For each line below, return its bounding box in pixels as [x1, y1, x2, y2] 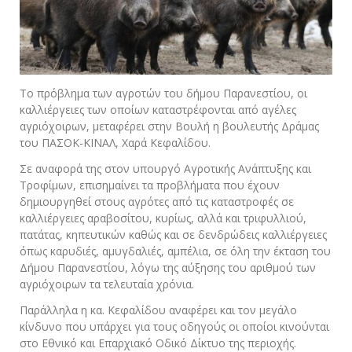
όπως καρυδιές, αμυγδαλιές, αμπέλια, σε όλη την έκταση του [20, 243, 331, 258]
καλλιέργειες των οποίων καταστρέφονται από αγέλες [20, 101, 296, 117]
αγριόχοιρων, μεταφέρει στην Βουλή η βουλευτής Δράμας [20, 118, 319, 134]
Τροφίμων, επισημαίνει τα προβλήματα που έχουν [20, 177, 280, 192]
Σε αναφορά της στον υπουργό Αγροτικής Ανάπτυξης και [20, 160, 311, 176]
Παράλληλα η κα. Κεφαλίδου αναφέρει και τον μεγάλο [20, 302, 297, 317]
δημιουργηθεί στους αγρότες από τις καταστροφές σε [20, 193, 294, 209]
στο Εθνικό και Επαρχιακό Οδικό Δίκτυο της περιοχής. [20, 335, 296, 350]
